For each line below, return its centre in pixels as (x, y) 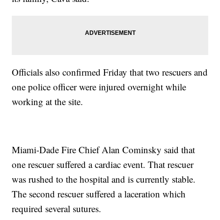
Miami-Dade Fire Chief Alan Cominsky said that (104, 149)
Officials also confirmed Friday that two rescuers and (110, 72)
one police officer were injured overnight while (99, 86)
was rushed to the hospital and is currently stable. (104, 179)
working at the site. (48, 101)
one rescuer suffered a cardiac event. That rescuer (103, 164)
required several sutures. (57, 208)
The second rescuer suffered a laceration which (99, 193)
